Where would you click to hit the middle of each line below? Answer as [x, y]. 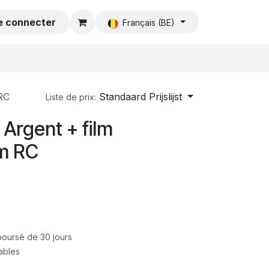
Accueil [25, 22]
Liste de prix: [71, 97]
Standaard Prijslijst [141, 97]
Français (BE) [148, 23]
